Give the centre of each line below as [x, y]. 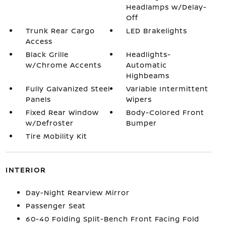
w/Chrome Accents [63, 65]
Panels [38, 99]
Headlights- [149, 54]
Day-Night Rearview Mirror [77, 192]
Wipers [139, 99]
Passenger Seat [55, 206]
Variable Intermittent [167, 89]
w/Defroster [49, 123]
